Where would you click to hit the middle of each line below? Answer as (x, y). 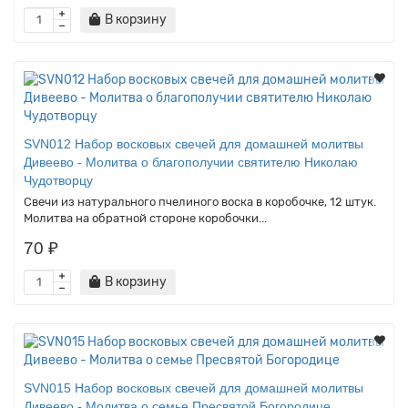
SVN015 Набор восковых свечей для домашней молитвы (194, 388)
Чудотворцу (58, 180)
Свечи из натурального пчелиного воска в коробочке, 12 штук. (200, 201)
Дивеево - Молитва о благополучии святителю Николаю (191, 162)
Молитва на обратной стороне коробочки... (145, 218)
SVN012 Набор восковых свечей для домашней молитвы (194, 143)
